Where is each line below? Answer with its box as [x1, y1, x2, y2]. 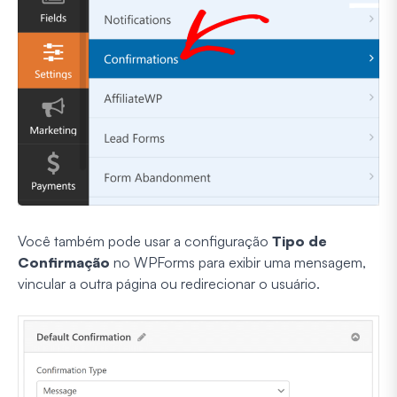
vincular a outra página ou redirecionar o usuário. [18, 275, 320, 293]
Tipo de [272, 232, 327, 251]
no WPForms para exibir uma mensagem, [110, 253, 366, 272]
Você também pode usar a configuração [18, 232, 272, 251]
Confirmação [18, 253, 110, 272]
